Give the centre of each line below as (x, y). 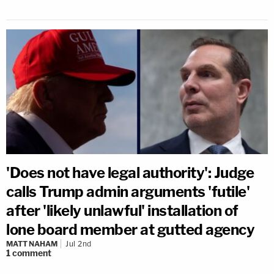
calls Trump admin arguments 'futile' (128, 192)
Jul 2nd (79, 244)
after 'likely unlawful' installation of (122, 211)
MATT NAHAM (32, 244)
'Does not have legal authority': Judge (130, 173)
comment (32, 253)
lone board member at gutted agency (130, 230)
